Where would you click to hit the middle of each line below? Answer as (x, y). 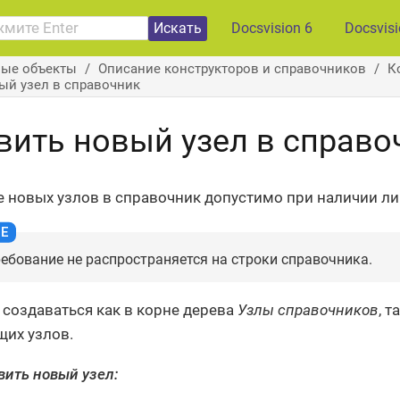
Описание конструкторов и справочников (232, 68)
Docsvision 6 (272, 28)
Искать (178, 28)
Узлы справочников (308, 310)
